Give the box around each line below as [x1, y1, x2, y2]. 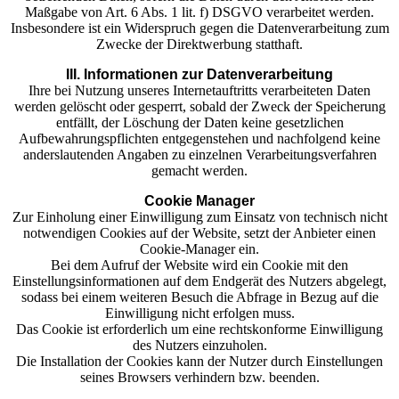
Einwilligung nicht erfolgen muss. [104, 305, 295, 321]
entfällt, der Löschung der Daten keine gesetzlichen [55, 115, 344, 130]
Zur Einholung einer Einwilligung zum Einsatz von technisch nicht [12, 209, 387, 224]
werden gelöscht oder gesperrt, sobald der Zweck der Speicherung [13, 99, 386, 114]
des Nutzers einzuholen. [132, 338, 267, 353]
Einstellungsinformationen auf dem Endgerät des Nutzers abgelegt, [12, 273, 387, 289]
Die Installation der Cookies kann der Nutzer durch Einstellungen [16, 354, 383, 369]
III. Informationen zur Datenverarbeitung [66, 67, 333, 82]
